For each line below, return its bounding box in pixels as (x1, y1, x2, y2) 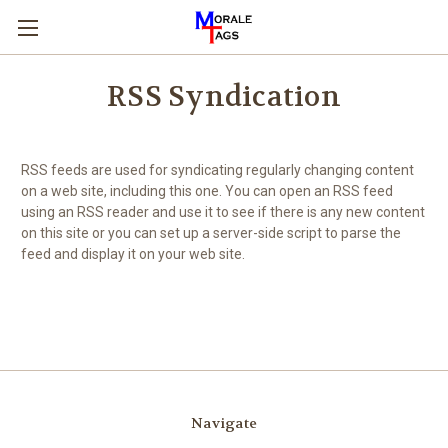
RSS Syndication (107, 79, 341, 115)
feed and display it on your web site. (21, 246, 245, 262)
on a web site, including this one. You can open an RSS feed (21, 183, 393, 199)
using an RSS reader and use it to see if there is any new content (21, 204, 425, 220)
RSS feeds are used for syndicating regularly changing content (21, 162, 414, 178)
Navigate (191, 414, 257, 432)
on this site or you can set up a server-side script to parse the (21, 225, 401, 241)
